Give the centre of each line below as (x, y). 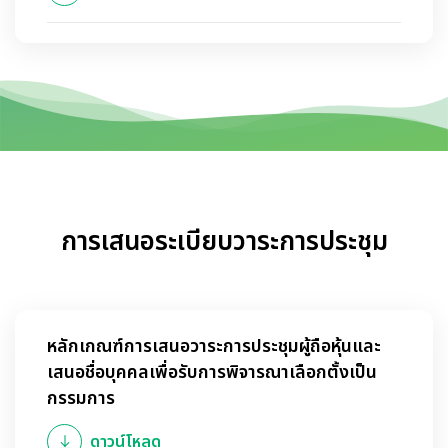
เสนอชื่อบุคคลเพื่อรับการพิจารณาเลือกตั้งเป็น (212, 373)
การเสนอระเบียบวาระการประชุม (224, 242)
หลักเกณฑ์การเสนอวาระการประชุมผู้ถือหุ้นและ (214, 347)
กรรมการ (81, 399)
